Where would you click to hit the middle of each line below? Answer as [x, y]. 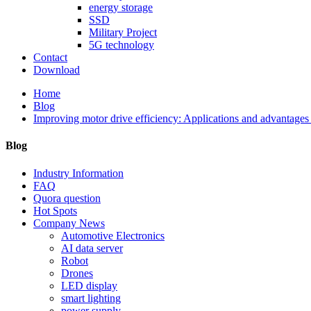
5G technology [121, 45]
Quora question [67, 198]
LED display [89, 285]
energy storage [121, 7]
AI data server [92, 248]
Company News [69, 223]
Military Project [123, 32]
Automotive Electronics [113, 235]
